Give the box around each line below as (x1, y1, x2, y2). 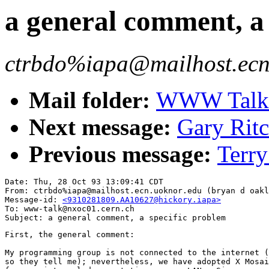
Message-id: (5, 195, 62, 205)
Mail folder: (29, 87, 156, 113)
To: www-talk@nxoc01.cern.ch (5, 204, 134, 214)
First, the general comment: (5, 230, 134, 240)
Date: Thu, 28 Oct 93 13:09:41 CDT (5, 177, 163, 187)
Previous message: (29, 141, 217, 168)
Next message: (29, 114, 177, 141)
